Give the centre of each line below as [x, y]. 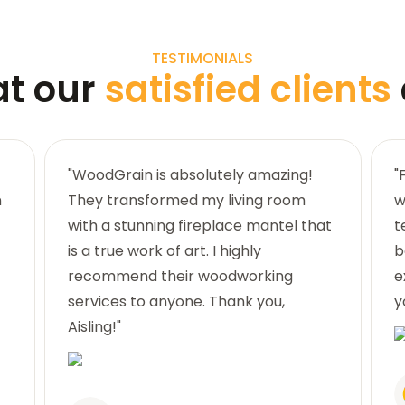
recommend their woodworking [180, 276]
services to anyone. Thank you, [176, 301]
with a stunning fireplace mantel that [199, 225]
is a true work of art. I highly [164, 250]
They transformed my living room [186, 200]
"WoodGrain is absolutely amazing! [190, 174]
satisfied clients [252, 89]
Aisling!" [94, 326]
